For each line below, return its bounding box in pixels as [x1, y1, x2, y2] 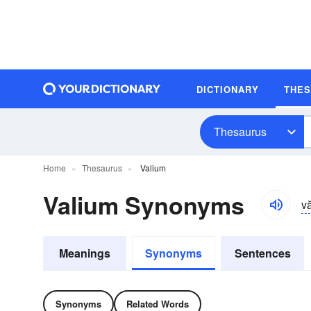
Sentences [234, 245, 291, 261]
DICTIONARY [196, 82, 259, 96]
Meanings [59, 245, 110, 261]
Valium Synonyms [43, 188, 244, 221]
